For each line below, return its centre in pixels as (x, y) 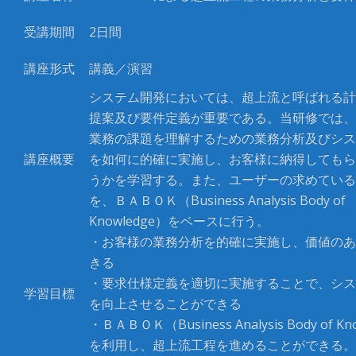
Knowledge (122, 221)
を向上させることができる (165, 304)
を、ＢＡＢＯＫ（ (140, 200)
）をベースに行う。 (212, 221)
